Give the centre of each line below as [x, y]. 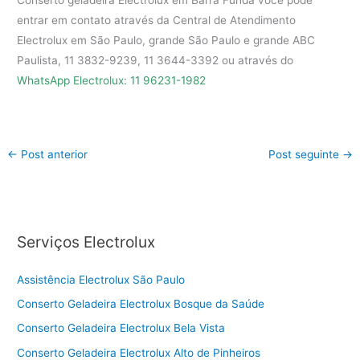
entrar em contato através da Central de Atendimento [157, 20]
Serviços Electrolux [86, 242]
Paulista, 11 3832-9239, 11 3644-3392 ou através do [155, 61]
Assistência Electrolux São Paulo [101, 279]
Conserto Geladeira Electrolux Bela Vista [121, 328]
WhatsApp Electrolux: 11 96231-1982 [112, 81]
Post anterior [53, 155]
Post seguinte [305, 155]
